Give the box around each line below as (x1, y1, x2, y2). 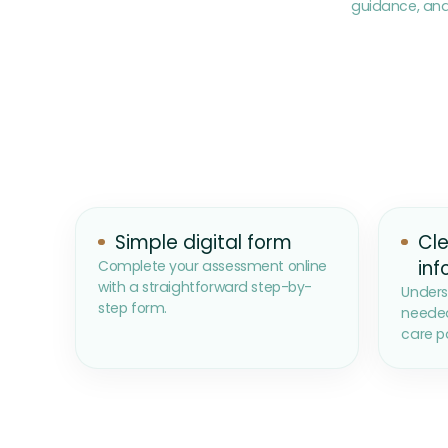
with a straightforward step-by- (98, 277, 313, 298)
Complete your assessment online (98, 256, 328, 277)
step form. (98, 298, 167, 319)
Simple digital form (114, 229, 292, 257)
